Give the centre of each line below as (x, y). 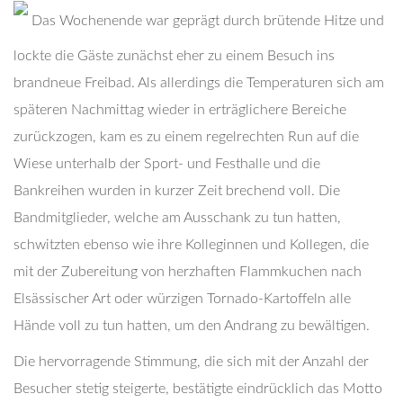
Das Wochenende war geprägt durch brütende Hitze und (206, 20)
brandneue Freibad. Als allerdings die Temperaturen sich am (199, 83)
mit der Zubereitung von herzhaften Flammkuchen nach (188, 272)
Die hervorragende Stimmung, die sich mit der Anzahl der (191, 362)
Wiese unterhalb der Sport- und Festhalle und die (167, 164)
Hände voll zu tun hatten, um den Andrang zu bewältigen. (192, 326)
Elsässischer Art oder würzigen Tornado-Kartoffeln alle (182, 299)
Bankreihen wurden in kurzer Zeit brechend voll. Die (177, 191)
